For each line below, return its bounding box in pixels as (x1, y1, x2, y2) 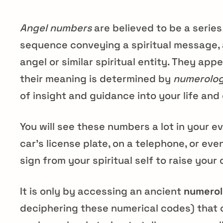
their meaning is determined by (20, 72, 173, 85)
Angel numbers (20, 21, 92, 34)
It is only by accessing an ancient (20, 184, 184, 198)
